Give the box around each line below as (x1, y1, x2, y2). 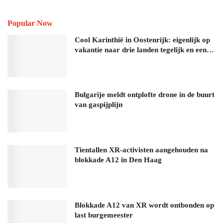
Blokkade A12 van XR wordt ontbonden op (75, 201, 214, 209)
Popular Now (7, 18, 53, 27)
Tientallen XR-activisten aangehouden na (75, 146, 208, 154)
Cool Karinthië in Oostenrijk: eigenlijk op (75, 35, 210, 44)
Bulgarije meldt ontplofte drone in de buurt (75, 91, 215, 99)
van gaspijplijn (75, 101, 122, 109)
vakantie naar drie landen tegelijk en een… (75, 45, 214, 54)
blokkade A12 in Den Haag (75, 156, 162, 164)
